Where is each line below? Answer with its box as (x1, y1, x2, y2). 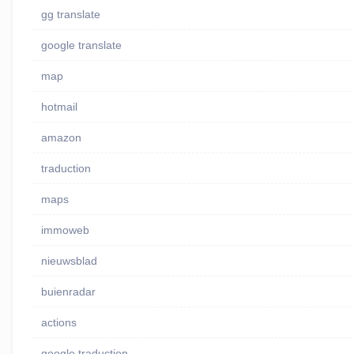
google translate (40, 39, 122, 52)
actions (40, 316, 77, 330)
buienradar (40, 285, 96, 299)
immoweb (40, 224, 89, 237)
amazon (40, 131, 81, 145)
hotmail (40, 100, 77, 114)
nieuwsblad (40, 254, 97, 268)
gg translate (40, 8, 100, 21)
